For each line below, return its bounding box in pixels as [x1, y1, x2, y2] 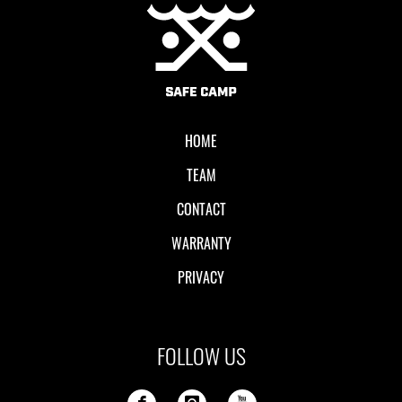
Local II [31, 9, 70, 31]
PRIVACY [178, 267, 224, 288]
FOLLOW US [156, 339, 246, 371]
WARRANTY [170, 232, 232, 254]
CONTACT [176, 198, 226, 220]
